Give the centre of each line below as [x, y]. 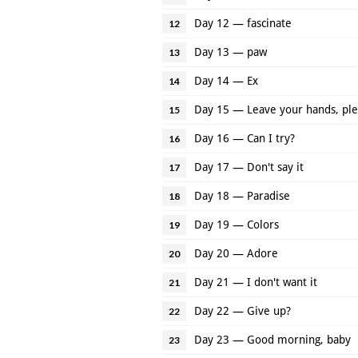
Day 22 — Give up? [243, 310]
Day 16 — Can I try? [245, 138]
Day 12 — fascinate [243, 23]
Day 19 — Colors [237, 224]
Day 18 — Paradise [242, 195]
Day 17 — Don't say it [249, 167]
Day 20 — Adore [236, 253]
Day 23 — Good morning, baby [272, 339]
